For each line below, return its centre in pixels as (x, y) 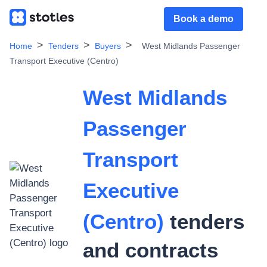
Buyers (108, 46)
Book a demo (204, 19)
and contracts (151, 250)
